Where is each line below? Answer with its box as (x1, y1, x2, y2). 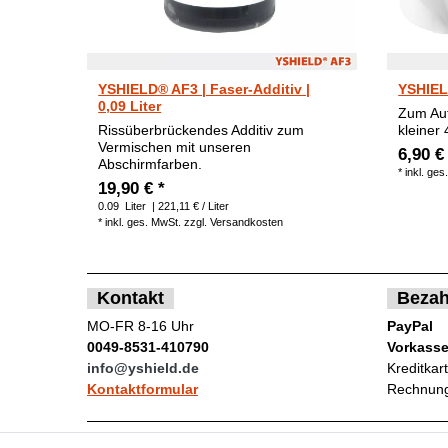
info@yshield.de (87, 360, 199, 377)
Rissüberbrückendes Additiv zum (98, 121, 305, 138)
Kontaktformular (87, 381, 198, 398)
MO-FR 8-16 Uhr (87, 318, 194, 335)
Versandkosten (210, 215, 284, 228)
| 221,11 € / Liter (149, 199, 230, 212)
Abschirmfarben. (98, 155, 203, 172)
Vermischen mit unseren (98, 138, 252, 155)
